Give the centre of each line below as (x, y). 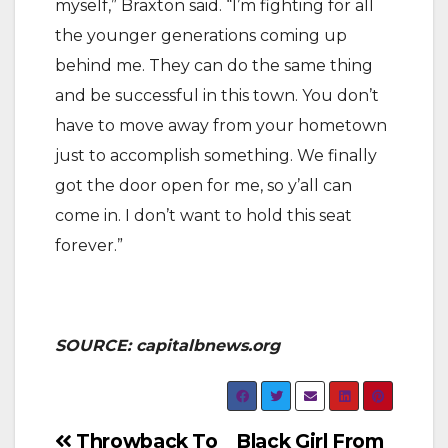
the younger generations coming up (201, 35)
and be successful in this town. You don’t (217, 95)
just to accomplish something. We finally (216, 155)
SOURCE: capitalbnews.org (167, 345)
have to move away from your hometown (221, 125)
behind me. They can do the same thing (214, 65)
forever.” (89, 245)
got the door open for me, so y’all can (203, 185)
